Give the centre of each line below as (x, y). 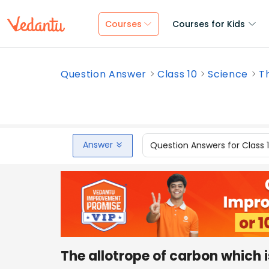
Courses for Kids (209, 24)
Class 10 (177, 74)
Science (228, 74)
